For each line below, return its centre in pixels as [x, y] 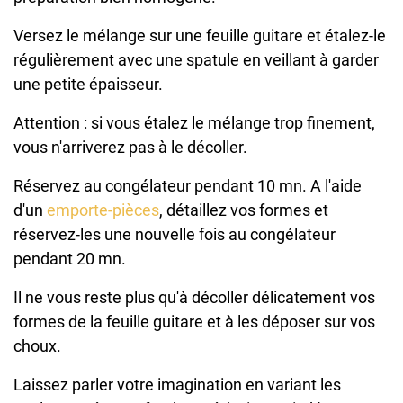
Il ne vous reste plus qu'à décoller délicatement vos [194, 298]
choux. [37, 346]
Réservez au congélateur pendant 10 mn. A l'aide [188, 186]
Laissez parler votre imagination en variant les [177, 385]
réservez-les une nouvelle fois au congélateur [175, 235]
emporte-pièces [103, 210]
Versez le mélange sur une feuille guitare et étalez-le [200, 36]
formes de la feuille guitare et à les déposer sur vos [194, 322]
